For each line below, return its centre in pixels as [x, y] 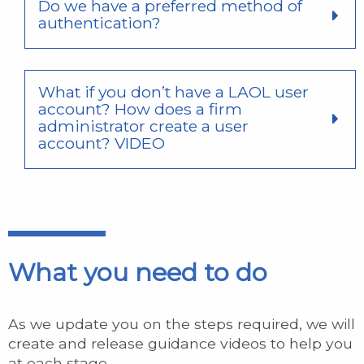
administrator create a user [143, 126]
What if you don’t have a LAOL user [173, 91]
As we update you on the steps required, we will [182, 323]
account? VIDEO [102, 143]
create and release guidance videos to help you [180, 343]
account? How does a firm [140, 108]
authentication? [100, 22]
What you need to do [138, 272]
